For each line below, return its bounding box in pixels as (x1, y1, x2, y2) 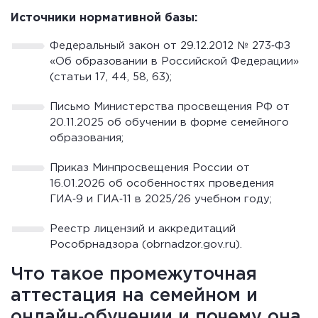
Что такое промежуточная (11, 267, 257, 283)
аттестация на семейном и (11, 288, 258, 304)
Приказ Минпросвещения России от (50, 163, 250, 172)
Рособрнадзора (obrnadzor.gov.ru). (50, 240, 242, 249)
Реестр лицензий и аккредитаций (50, 224, 236, 234)
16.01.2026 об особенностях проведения (50, 179, 274, 188)
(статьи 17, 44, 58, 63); (50, 72, 172, 82)
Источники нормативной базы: (11, 13, 197, 23)
